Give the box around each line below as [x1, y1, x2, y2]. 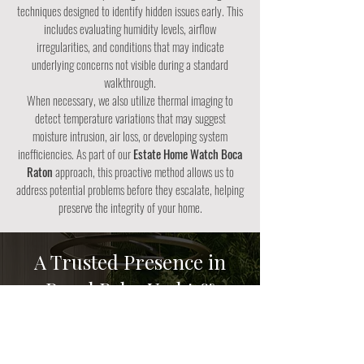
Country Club [71, 304, 189, 330]
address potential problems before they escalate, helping [16, 180, 244, 198]
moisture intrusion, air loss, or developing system [32, 127, 227, 145]
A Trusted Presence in [34, 249, 226, 275]
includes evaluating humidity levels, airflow [44, 19, 216, 37]
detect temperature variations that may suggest [34, 109, 226, 127]
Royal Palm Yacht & [45, 276, 215, 302]
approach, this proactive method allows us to [54, 162, 234, 180]
